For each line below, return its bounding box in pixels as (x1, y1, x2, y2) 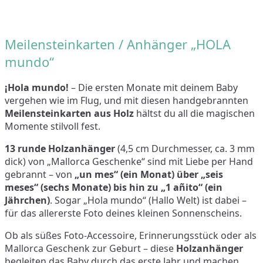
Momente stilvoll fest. (5, 119, 100, 133)
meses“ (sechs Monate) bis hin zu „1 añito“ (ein (5, 180, 222, 194)
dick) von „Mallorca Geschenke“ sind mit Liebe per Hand (5, 154, 253, 168)
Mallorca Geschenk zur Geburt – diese (5, 241, 176, 255)
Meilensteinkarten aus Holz (5, 106, 134, 120)
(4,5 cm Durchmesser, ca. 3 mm (115, 141, 255, 155)
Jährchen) (5, 193, 50, 207)
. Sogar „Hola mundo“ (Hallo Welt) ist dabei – (50, 193, 247, 207)
